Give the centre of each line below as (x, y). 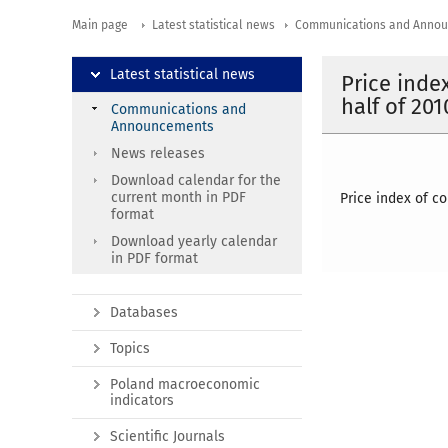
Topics (130, 348)
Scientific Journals (167, 436)
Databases (144, 312)
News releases (158, 153)
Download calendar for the (196, 180)
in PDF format (154, 258)
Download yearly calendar (194, 241)
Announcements (162, 126)
